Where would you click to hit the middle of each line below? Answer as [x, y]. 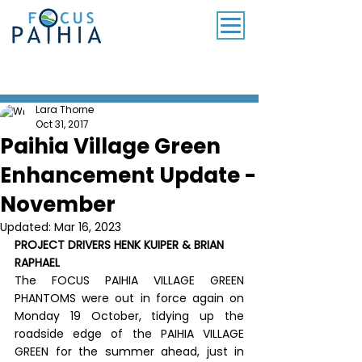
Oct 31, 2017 [62, 124]
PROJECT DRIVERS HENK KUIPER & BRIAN [121, 245]
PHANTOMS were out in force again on [129, 298]
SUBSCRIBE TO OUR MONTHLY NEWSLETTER [130, 59]
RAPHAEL [37, 263]
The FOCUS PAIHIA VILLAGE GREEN [129, 280]
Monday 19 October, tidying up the [129, 316]
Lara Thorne [65, 109]
